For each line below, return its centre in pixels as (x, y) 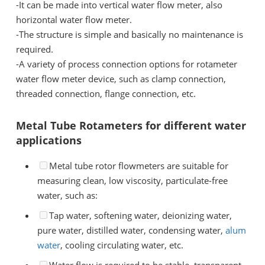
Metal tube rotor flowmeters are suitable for (138, 166)
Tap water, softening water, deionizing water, (140, 215)
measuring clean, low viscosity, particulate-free (132, 180)
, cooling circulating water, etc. (122, 245)
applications (49, 140)
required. (35, 49)
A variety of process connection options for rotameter (128, 64)
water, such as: (67, 195)
